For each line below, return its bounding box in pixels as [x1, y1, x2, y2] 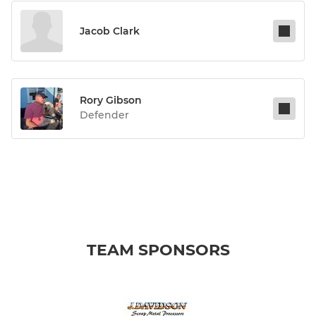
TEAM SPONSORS [86, 241, 230, 260]
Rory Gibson [80, 94, 142, 107]
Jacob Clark [80, 25, 140, 38]
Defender [80, 109, 129, 122]
